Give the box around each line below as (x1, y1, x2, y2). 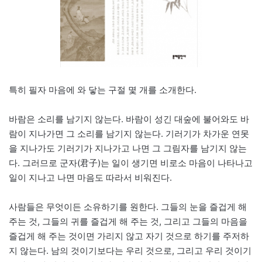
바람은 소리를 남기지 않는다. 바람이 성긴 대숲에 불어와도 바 (9, 113, 249, 125)
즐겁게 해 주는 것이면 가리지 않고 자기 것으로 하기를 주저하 (9, 230, 249, 242)
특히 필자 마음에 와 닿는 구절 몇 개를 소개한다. (9, 84, 196, 96)
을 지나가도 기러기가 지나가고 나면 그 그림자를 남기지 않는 (9, 143, 247, 154)
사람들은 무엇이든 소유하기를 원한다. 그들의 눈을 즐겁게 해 (9, 201, 247, 213)
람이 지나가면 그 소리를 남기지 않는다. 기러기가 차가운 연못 (9, 128, 249, 140)
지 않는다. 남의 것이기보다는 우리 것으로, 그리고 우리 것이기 (9, 245, 251, 257)
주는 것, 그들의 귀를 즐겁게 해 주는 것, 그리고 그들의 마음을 (9, 216, 247, 227)
